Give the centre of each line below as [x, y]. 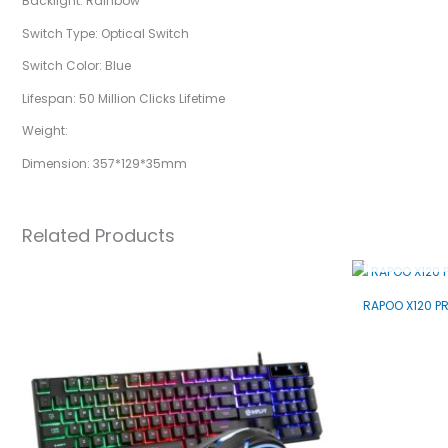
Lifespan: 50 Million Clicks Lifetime [123, 98]
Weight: [45, 131]
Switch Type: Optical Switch [105, 33]
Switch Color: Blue [76, 66]
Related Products [98, 235]
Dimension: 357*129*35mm [104, 163]
